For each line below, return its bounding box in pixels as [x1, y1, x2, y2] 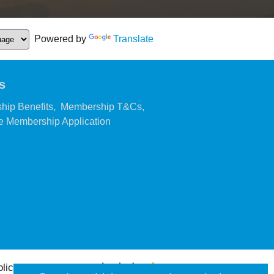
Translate [113, 34, 154, 44]
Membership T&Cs [61, 102, 142, 112]
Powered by [29, 34, 89, 44]
